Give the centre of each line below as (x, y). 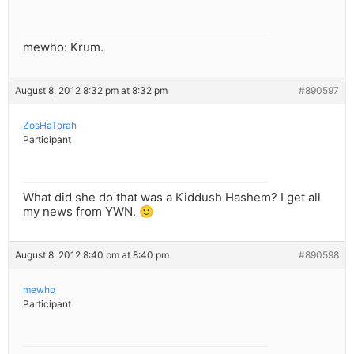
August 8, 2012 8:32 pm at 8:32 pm (91, 91)
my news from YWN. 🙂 (88, 212)
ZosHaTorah (50, 126)
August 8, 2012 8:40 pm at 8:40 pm (92, 255)
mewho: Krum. (63, 47)
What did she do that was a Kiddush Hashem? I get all (172, 198)
